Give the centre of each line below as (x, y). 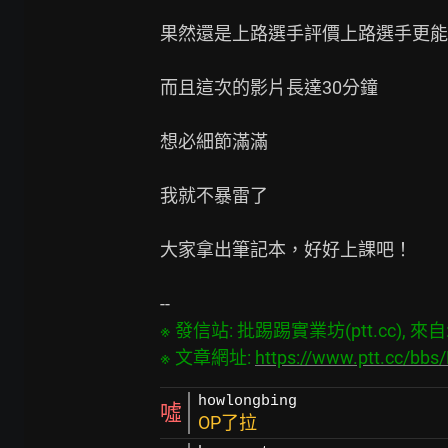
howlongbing (247, 401)
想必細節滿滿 (214, 141)
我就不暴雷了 (214, 195)
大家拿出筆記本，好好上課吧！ (286, 249)
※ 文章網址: (207, 357)
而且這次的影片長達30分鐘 (269, 87)
